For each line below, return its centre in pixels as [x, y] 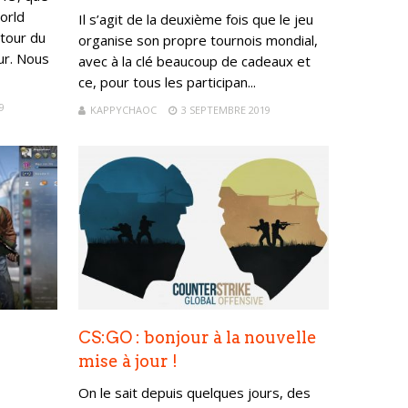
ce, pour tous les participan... [167, 82]
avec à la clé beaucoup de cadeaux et [194, 61]
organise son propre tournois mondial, [198, 41]
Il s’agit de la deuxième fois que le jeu [195, 20]
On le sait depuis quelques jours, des [194, 392]
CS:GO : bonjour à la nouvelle [197, 337]
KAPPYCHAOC [123, 110]
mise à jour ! [127, 361]
